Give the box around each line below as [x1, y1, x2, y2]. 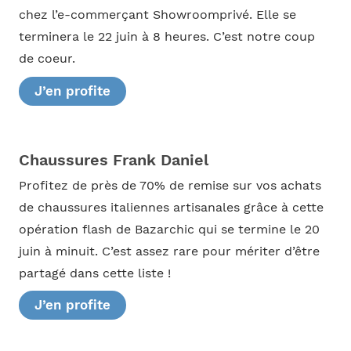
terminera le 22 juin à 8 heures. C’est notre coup [18, 29, 315, 44]
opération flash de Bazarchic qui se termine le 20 [18, 222, 320, 237]
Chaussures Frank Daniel [18, 150, 208, 169]
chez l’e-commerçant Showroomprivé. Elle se [18, 7, 296, 22]
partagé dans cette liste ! [18, 266, 171, 280]
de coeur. [18, 51, 75, 66]
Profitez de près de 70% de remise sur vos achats [18, 178, 321, 193]
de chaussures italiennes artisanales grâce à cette [18, 200, 324, 215]
